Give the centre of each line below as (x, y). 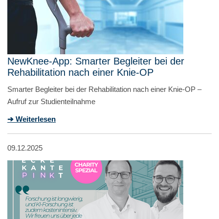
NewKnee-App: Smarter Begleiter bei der (96, 61)
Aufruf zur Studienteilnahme (51, 101)
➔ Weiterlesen (32, 119)
